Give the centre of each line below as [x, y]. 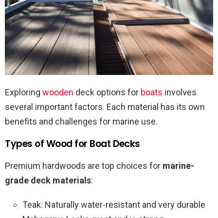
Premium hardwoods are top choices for [84, 166]
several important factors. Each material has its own [105, 107]
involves [180, 92]
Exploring [24, 92]
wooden [58, 92]
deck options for [107, 92]
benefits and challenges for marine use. [81, 122]
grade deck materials [48, 181]
